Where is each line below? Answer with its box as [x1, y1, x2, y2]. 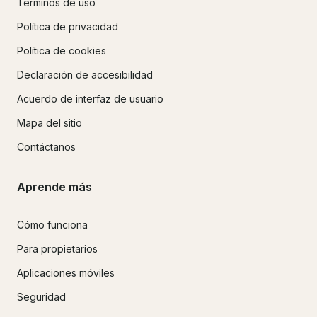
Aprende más [17, 179, 92, 194]
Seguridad [17, 291, 66, 304]
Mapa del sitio [17, 116, 82, 129]
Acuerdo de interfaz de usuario [17, 92, 163, 105]
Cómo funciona [17, 219, 88, 231]
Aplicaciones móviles [17, 267, 115, 279]
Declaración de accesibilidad [17, 68, 153, 81]
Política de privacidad [17, 20, 118, 33]
